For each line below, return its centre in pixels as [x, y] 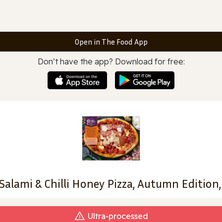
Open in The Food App [111, 42]
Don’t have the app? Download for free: [111, 61]
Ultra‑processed [118, 216]
